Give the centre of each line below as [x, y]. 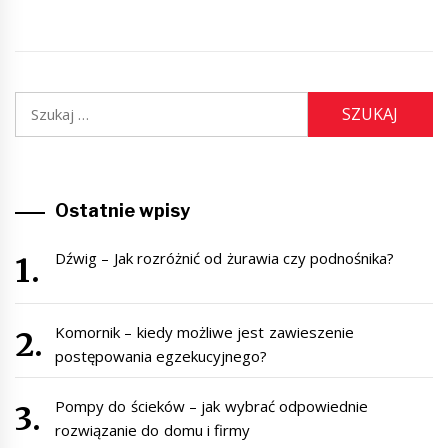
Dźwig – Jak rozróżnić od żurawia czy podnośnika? [225, 258]
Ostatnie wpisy [123, 211]
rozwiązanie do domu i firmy [153, 430]
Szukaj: [40, 103]
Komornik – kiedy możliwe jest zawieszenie [204, 332]
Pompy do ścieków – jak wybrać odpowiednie [211, 406]
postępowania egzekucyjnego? [161, 356]
